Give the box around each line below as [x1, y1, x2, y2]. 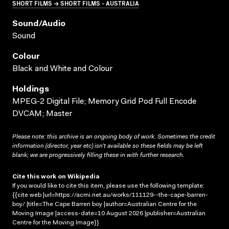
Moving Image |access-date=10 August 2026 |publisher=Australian [12, 211, 205, 217]
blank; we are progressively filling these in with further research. [12, 152, 185, 159]
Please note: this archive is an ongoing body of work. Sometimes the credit [12, 134, 215, 141]
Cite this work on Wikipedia [12, 174, 100, 180]
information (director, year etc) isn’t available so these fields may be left [12, 143, 202, 150]
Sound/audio [12, 20, 65, 29]
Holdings [12, 85, 49, 94]
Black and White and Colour [12, 65, 112, 74]
